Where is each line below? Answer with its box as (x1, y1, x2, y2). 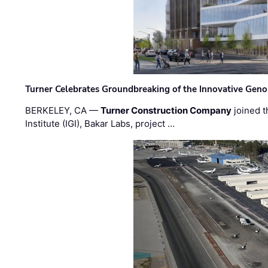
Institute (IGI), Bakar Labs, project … (25, 118, 175, 130)
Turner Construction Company (100, 105, 232, 117)
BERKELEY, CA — (25, 105, 101, 117)
